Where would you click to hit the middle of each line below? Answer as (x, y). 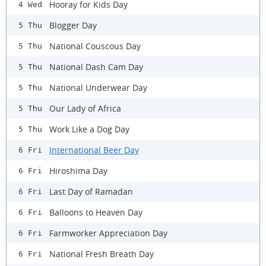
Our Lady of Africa (85, 108)
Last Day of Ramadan (91, 191)
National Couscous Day (95, 46)
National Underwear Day (98, 87)
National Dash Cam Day (96, 66)
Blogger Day (73, 25)
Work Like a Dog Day (89, 129)
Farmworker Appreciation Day (108, 233)
